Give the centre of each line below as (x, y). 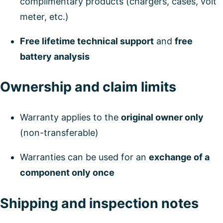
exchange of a (179, 157)
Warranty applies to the (70, 117)
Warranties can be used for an (84, 157)
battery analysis (55, 56)
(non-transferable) (59, 133)
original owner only (162, 117)
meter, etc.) (44, 16)
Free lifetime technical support (87, 41)
